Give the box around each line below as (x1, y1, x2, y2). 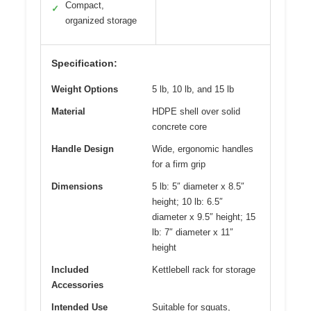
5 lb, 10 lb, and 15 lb (152, 83, 234, 94)
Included (51, 264, 89, 275)
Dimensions (51, 180, 103, 192)
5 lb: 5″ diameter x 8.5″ (152, 180, 244, 192)
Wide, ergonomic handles (152, 143, 253, 154)
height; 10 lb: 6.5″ (152, 196, 223, 207)
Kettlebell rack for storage (152, 264, 255, 275)
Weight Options (51, 83, 118, 94)
